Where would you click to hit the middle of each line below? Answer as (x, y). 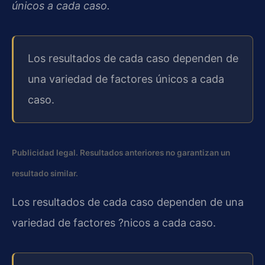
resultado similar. (45, 173)
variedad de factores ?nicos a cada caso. (114, 223)
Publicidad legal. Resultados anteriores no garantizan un (121, 152)
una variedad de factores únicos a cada (126, 79)
